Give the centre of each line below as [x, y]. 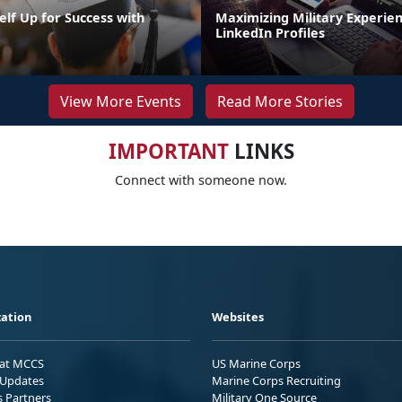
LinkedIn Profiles [270, 32]
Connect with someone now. [201, 179]
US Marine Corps [256, 363]
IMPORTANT [168, 151]
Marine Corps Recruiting [276, 380]
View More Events [120, 101]
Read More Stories [280, 101]
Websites [238, 316]
